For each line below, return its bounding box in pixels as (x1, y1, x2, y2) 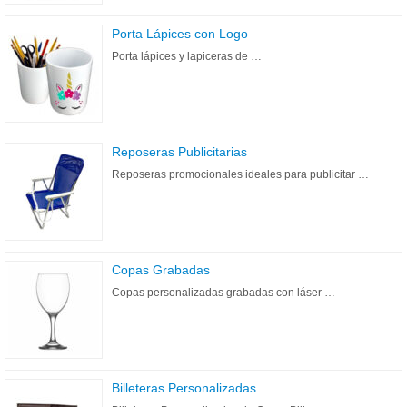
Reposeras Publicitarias (112, 144, 247, 159)
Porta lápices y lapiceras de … (112, 50, 262, 63)
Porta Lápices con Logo (112, 26, 248, 41)
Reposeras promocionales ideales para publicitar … (112, 168, 369, 181)
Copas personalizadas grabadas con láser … (112, 286, 335, 299)
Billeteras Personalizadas (112, 381, 256, 395)
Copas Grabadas (112, 263, 210, 277)
